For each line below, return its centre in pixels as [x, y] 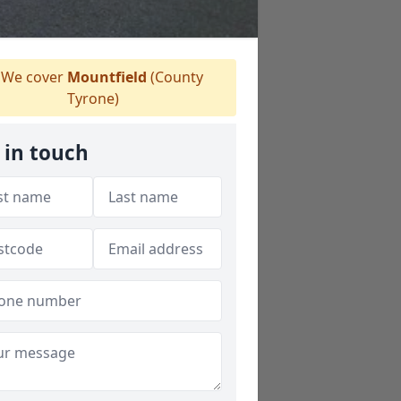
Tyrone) [93, 98]
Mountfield [107, 77]
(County [175, 77]
